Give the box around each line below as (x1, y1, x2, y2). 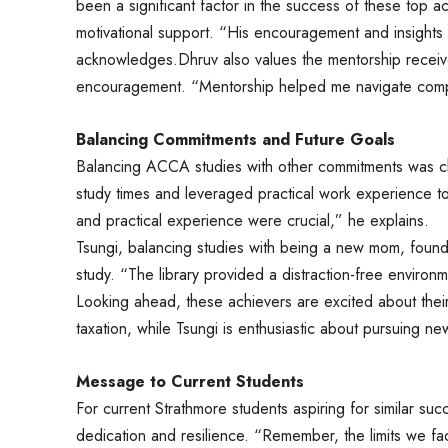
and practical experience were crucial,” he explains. (76, 208, 429, 232)
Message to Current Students (76, 369, 304, 393)
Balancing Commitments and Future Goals (76, 127, 395, 151)
